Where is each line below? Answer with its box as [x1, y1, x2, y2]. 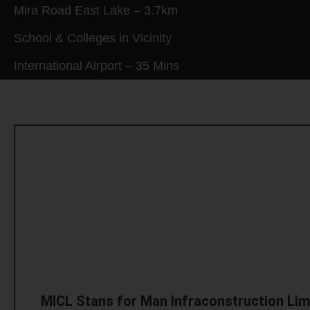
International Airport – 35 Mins [14, 58, 179, 73]
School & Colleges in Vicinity [14, 30, 172, 45]
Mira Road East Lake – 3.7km [14, 3, 178, 17]
